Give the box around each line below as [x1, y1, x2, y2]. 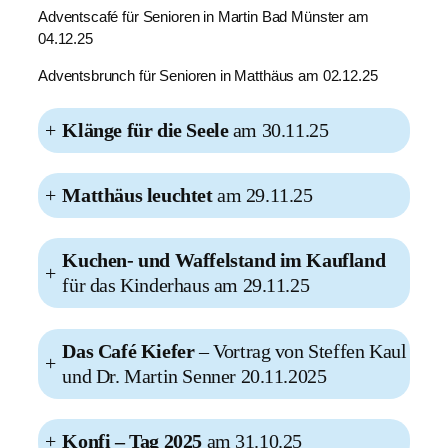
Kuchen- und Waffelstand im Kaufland [62, 249, 386, 272]
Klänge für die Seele [62, 118, 229, 141]
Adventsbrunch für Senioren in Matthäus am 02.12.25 [38, 67, 378, 85]
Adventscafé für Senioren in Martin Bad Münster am [38, 8, 369, 26]
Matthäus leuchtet [62, 184, 213, 207]
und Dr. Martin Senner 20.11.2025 [62, 364, 327, 387]
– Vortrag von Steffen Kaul [194, 339, 407, 362]
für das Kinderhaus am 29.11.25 [62, 274, 310, 297]
